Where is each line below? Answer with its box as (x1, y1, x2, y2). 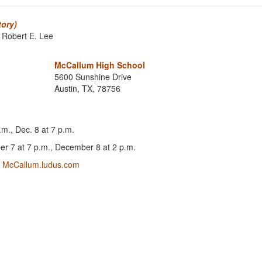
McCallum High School (54, 59, 145, 71)
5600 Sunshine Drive (54, 71, 132, 82)
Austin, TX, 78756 (54, 82, 120, 94)
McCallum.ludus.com (2, 158, 80, 170)
